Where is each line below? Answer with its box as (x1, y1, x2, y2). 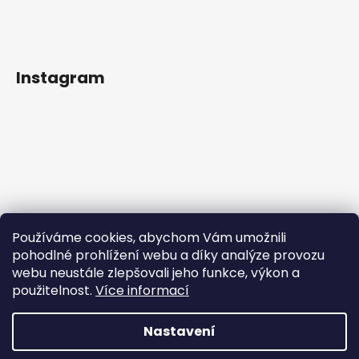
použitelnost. (12, 281, 95, 300)
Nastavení (143, 322, 216, 341)
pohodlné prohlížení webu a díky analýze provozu (12, 246, 325, 264)
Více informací (95, 281, 189, 300)
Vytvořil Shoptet (145, 336, 235, 353)
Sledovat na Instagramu (124, 296, 259, 313)
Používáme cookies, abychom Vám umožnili (12, 228, 286, 247)
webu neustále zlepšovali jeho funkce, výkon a (12, 264, 300, 282)
